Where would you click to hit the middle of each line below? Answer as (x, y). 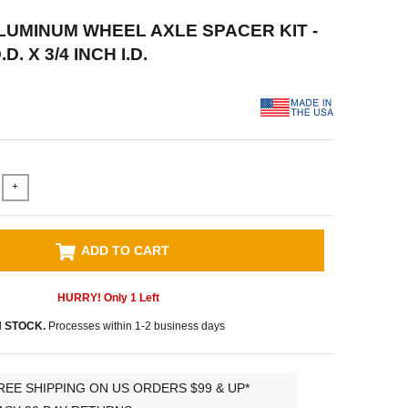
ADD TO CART (126, 250)
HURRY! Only (93, 297)
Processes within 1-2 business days (136, 326)
